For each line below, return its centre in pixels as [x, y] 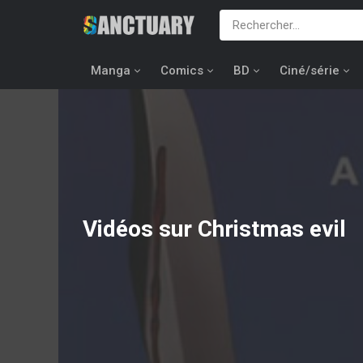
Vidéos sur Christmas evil [214, 228]
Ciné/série [310, 70]
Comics [182, 70]
